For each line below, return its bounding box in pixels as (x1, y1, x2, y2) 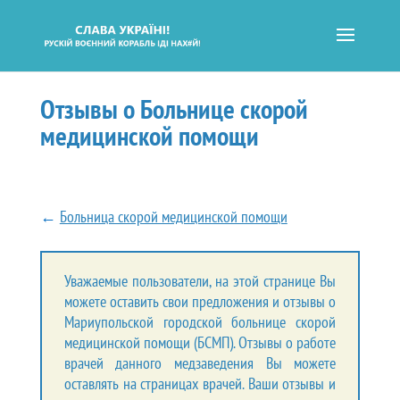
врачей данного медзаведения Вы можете (63, 352, 337, 373)
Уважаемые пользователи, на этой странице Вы (63, 270, 337, 291)
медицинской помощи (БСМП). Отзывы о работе (63, 331, 337, 353)
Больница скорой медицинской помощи (59, 205, 287, 227)
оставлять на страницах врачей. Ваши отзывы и (63, 372, 337, 394)
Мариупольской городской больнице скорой (63, 311, 337, 332)
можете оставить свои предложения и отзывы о (63, 290, 337, 312)
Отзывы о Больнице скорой (39, 90, 308, 126)
